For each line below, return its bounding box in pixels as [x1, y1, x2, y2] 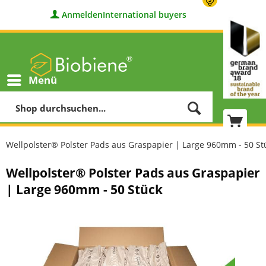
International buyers [102, 8, 186, 20]
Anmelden [61, 8, 103, 20]
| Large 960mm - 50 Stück [6, 180, 163, 198]
